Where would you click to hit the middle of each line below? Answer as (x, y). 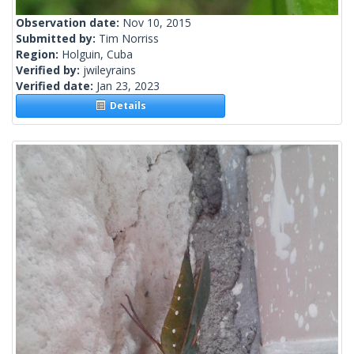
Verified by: (49, 70)
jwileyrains (109, 70)
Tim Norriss (129, 39)
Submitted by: (57, 39)
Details (125, 106)
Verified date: (56, 86)
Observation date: (69, 23)
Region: (39, 55)
